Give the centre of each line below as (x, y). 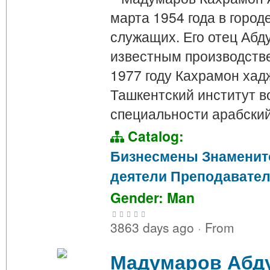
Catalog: (154, 136)
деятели (139, 176)
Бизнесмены (154, 156)
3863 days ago (154, 228)
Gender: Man (152, 198)
